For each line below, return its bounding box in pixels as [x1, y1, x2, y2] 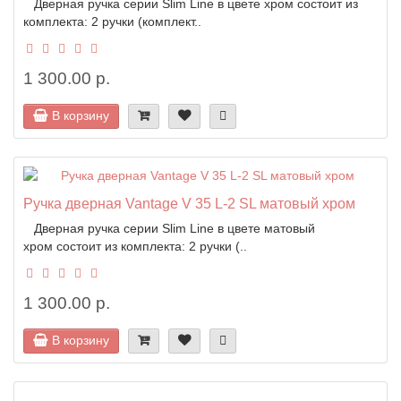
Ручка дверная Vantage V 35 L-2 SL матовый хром [23, 194, 355, 211]
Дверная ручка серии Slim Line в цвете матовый [23, 220, 315, 235]
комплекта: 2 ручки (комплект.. [23, 13, 201, 29]
